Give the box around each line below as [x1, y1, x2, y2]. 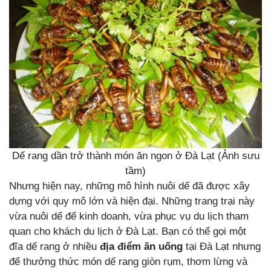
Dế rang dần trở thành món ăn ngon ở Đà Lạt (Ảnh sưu [11, 149, 260, 162]
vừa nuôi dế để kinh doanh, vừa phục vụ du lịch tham [9, 210, 249, 222]
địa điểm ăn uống [100, 240, 183, 252]
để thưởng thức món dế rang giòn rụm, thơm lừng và [9, 255, 247, 267]
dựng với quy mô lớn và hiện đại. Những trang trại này [9, 195, 255, 207]
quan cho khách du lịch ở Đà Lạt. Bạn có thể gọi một [9, 225, 246, 237]
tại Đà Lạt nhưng [183, 240, 261, 252]
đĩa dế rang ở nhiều [9, 240, 100, 252]
